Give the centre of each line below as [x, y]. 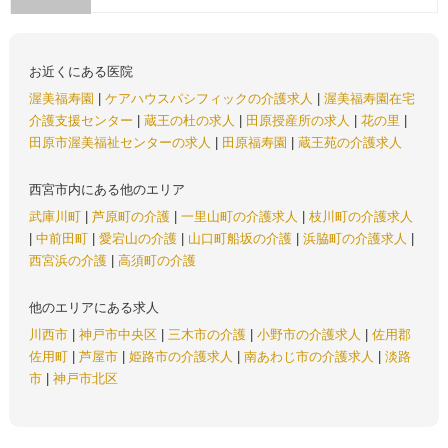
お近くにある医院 [80, 71]
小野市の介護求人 [310, 334]
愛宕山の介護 [139, 238]
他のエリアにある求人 [93, 307]
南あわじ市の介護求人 [310, 356]
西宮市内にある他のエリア [106, 189]
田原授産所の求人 [299, 120]
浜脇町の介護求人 [356, 238]
